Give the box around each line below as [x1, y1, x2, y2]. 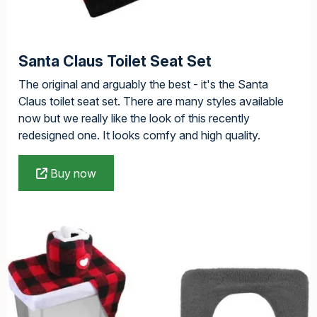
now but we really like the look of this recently [18, 110, 250, 125]
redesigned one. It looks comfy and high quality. [18, 127, 260, 142]
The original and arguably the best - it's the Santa [18, 76, 268, 91]
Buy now [47, 166, 96, 180]
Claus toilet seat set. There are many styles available [18, 93, 284, 108]
